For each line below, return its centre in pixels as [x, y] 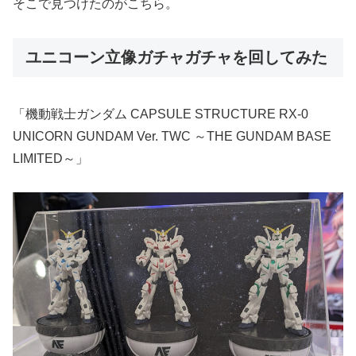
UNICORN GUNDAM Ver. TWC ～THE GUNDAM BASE [172, 136]
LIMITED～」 [50, 158]
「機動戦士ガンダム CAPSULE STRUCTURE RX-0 [161, 114]
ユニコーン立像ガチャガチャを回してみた [176, 58]
